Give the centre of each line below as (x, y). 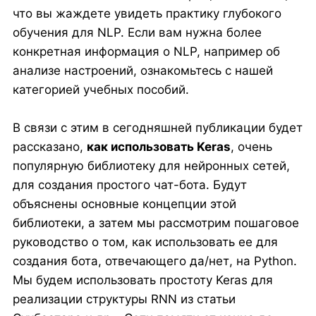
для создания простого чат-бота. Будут (129, 185)
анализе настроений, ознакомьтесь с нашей (142, 71)
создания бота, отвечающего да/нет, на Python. (154, 261)
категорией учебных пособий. (101, 90)
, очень (251, 147)
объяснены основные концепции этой (124, 204)
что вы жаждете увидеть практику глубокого (147, 14)
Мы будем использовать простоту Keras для (142, 280)
